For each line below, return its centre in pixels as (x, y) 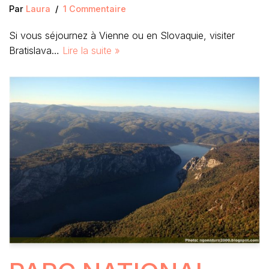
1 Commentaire (95, 9)
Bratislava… (36, 50)
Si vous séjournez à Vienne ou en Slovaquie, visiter (122, 35)
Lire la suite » (91, 50)
